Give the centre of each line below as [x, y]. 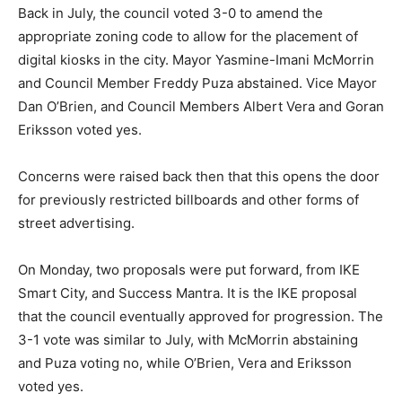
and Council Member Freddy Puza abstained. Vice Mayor [197, 83]
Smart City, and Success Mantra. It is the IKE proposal [188, 293]
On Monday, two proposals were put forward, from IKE [189, 270]
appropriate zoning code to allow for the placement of [188, 36]
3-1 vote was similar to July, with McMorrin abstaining [188, 340]
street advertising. [78, 223]
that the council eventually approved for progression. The [201, 316]
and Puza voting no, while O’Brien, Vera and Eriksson [185, 363]
